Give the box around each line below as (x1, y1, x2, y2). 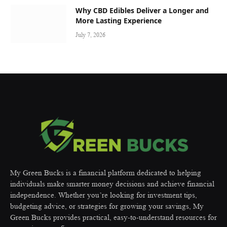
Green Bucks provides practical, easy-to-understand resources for (10, 213, 217, 222)
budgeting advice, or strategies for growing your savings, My (10, 202, 204, 211)
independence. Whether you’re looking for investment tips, (10, 191, 197, 200)
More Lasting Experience (75, 15, 162, 25)
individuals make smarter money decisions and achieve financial (10, 179, 214, 188)
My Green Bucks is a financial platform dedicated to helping (10, 168, 201, 177)
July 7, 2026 (75, 30, 105, 39)
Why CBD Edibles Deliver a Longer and (75, 5, 209, 15)
